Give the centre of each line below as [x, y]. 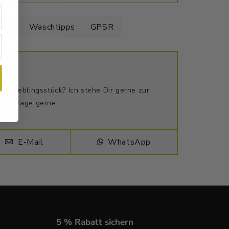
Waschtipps [52, 27]
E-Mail [29, 142]
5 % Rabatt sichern [95, 222]
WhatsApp [128, 142]
